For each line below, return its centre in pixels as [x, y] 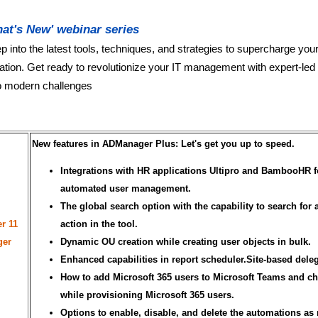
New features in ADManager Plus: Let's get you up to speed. [163, 143]
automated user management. [126, 188]
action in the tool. [99, 224]
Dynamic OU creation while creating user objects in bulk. [186, 241]
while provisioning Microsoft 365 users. [149, 295]
